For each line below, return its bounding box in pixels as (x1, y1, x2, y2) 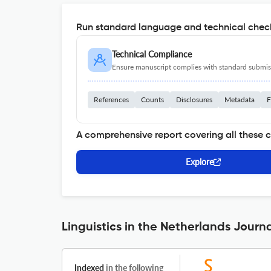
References (94, 95, 129, 104)
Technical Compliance (112, 49, 192, 59)
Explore (186, 157, 214, 167)
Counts (141, 95, 164, 104)
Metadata (224, 95, 255, 104)
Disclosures (176, 95, 212, 104)
